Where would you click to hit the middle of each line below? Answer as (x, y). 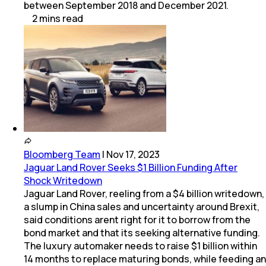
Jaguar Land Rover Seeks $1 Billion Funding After (131, 168)
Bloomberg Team (62, 155)
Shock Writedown (63, 181)
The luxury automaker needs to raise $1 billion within (140, 246)
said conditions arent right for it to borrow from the (137, 220)
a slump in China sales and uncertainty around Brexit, (142, 207)
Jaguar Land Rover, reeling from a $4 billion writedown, (144, 194)
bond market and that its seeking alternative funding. (142, 233)
